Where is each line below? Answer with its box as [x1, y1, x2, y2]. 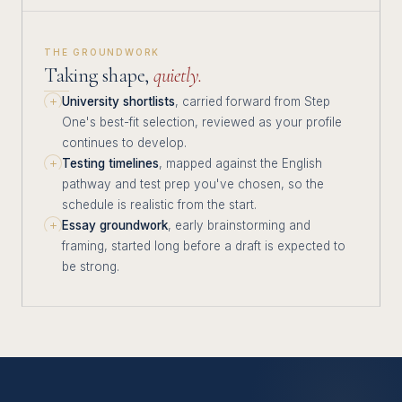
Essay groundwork [62, 218, 168, 232]
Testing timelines [62, 156, 159, 170]
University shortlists [62, 94, 175, 109]
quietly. [153, 64, 203, 87]
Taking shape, [44, 64, 153, 87]
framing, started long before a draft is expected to [62, 239, 345, 253]
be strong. [62, 259, 119, 274]
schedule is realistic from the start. [62, 197, 257, 212]
